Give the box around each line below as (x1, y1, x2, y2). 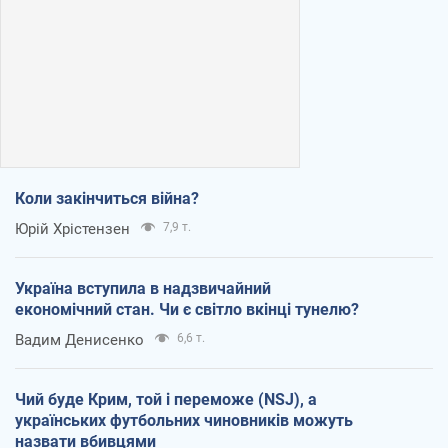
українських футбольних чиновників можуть (15, 411, 353, 431)
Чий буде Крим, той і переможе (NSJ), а (15, 390, 317, 410)
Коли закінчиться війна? (15, 189, 199, 209)
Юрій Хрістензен (15, 220, 130, 239)
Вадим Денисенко (15, 331, 144, 350)
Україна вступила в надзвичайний (15, 279, 271, 299)
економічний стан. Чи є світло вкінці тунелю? (15, 300, 359, 320)
